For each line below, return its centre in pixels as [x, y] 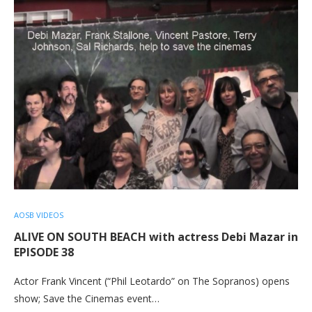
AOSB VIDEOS [39, 215]
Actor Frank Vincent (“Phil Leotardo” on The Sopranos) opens [152, 281]
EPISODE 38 [44, 252]
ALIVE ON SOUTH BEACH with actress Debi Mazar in [156, 237]
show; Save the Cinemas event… [87, 298]
